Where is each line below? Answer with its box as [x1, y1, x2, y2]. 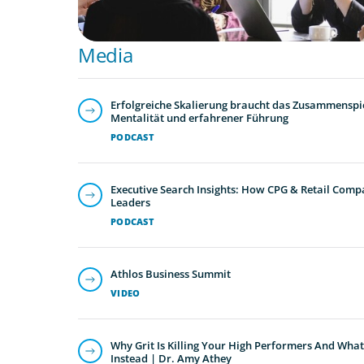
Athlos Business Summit [110, 266, 231, 281]
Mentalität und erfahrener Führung [110, 110, 288, 125]
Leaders [110, 194, 150, 210]
